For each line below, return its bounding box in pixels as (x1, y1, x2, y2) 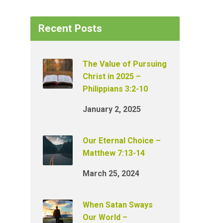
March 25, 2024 (83, 169, 139, 178)
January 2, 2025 (83, 105, 141, 114)
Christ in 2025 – (83, 72, 141, 81)
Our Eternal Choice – (83, 136, 161, 145)
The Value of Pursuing (83, 59, 167, 69)
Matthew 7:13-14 (83, 148, 145, 158)
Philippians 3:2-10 (83, 84, 148, 94)
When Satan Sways (83, 200, 153, 210)
